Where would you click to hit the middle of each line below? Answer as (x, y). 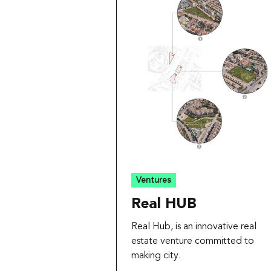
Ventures (154, 180)
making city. (156, 256)
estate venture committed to (193, 242)
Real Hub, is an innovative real (194, 227)
